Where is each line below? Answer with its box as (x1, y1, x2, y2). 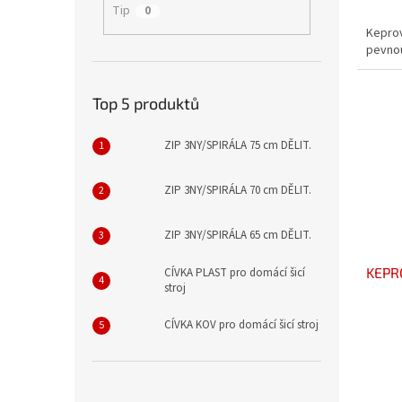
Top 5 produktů (92, 92, 199, 113)
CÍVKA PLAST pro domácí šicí (164, 264, 305, 281)
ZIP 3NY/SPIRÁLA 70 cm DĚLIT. (164, 182, 311, 199)
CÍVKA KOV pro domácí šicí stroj (164, 317, 319, 334)
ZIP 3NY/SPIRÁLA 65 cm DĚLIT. (164, 227, 311, 244)
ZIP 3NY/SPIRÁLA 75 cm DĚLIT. (164, 137, 311, 154)
